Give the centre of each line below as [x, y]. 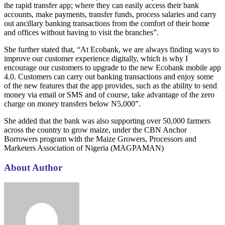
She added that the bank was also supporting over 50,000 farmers [107, 121]
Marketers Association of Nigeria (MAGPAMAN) [84, 148]
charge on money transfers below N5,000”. [72, 103]
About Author [33, 167]
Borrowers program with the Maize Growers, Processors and [100, 139]
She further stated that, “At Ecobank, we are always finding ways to [111, 49]
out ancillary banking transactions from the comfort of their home [107, 23]
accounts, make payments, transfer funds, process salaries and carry [110, 14]
